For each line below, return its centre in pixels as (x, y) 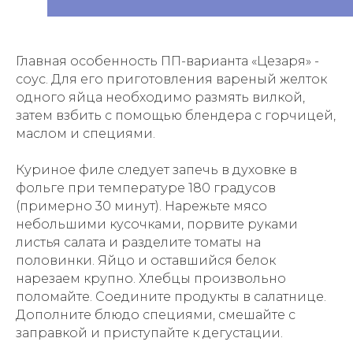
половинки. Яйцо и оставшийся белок (146, 260)
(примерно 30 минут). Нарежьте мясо (141, 206)
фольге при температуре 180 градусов (146, 188)
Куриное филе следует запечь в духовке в (156, 170)
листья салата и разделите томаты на (138, 242)
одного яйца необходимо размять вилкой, (160, 97)
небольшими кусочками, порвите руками (157, 224)
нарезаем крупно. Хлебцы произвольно (151, 279)
